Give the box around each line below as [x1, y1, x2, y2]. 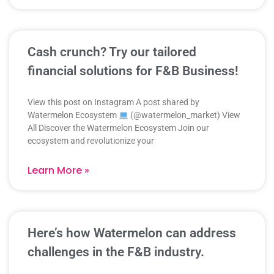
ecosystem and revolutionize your [28, 136, 154, 146]
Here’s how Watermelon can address [28, 226, 236, 241]
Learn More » [28, 163, 89, 178]
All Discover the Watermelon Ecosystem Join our [28, 123, 209, 133]
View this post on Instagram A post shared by [28, 97, 199, 108]
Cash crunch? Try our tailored [28, 45, 196, 60]
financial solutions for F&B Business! [28, 64, 239, 79]
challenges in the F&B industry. [28, 245, 204, 260]
